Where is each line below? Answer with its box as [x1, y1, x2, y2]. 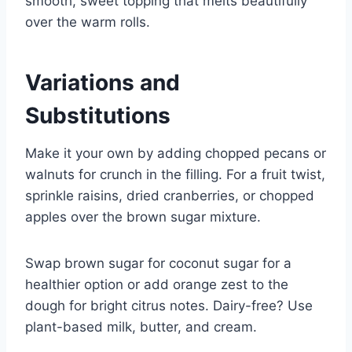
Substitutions [25, 101, 170, 129]
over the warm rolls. [25, 13, 150, 30]
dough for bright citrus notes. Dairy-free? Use [25, 297, 313, 313]
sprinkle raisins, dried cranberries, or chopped [25, 187, 314, 203]
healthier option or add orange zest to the [25, 276, 288, 292]
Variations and [25, 68, 180, 96]
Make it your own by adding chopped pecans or [25, 145, 326, 161]
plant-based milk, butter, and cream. [25, 318, 257, 335]
